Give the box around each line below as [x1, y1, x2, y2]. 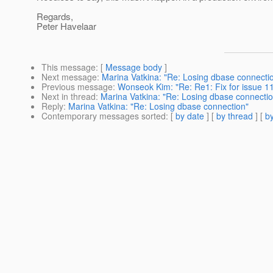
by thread [216, 110, 253, 122]
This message [41, 61, 96, 74]
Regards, [37, 10, 73, 23]
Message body [105, 61, 162, 74]
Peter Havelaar [37, 19, 96, 33]
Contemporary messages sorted [41, 110, 166, 122]
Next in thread [41, 90, 96, 103]
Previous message [41, 80, 113, 93]
